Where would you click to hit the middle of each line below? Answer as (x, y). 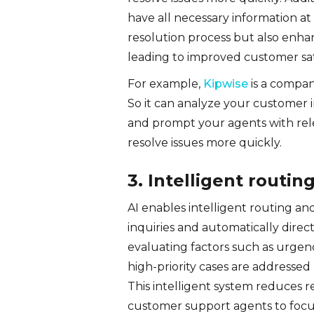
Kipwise (226, 83)
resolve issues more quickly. (206, 142)
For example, (165, 83)
